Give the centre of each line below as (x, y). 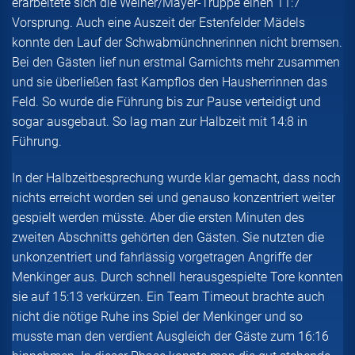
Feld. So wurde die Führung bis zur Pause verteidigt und (166, 102)
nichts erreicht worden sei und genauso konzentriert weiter (174, 198)
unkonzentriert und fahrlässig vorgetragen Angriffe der (162, 258)
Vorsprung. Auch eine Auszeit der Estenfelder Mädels (158, 23)
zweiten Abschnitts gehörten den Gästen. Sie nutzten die (168, 238)
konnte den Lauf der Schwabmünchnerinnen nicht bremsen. (177, 43)
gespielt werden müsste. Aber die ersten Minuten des (158, 218)
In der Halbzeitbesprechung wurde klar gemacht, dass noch (176, 178)
